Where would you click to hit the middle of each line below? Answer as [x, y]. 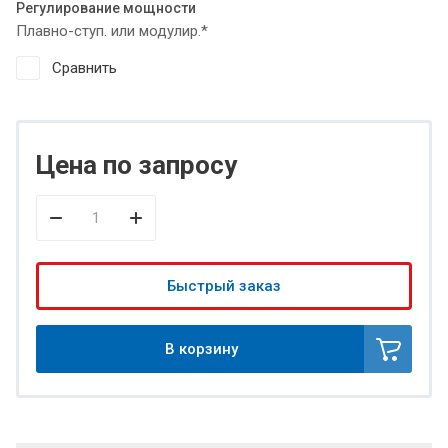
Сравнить [84, 68]
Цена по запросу [136, 165]
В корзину [201, 349]
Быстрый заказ [224, 286]
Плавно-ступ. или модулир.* [112, 31]
